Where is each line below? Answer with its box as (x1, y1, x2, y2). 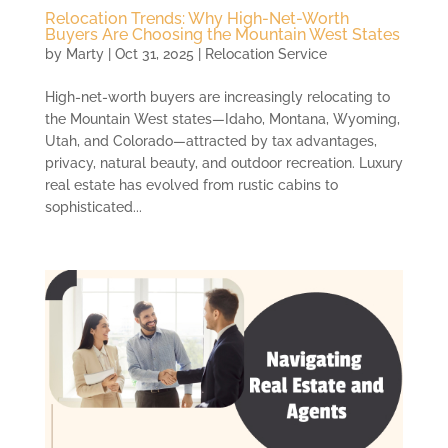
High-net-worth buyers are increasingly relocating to (44, 88, 390, 105)
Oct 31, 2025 (114, 45, 194, 62)
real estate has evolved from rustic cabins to (44, 176, 338, 193)
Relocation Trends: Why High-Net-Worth (44, 8, 349, 28)
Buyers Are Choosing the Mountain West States (44, 24, 400, 44)
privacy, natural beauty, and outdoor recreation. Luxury (44, 154, 403, 171)
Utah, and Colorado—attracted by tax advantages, (44, 132, 377, 149)
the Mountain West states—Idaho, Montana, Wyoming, (44, 110, 400, 127)
